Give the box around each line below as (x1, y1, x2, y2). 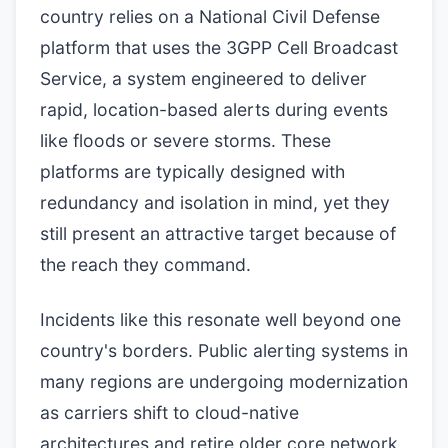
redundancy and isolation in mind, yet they (40, 192, 390, 213)
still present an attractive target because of (40, 223, 396, 244)
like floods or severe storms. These (40, 130, 331, 151)
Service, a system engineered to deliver (40, 68, 367, 89)
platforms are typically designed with (40, 161, 345, 182)
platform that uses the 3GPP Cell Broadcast (40, 37, 398, 58)
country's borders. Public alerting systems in (40, 340, 408, 361)
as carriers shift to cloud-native (40, 402, 299, 423)
